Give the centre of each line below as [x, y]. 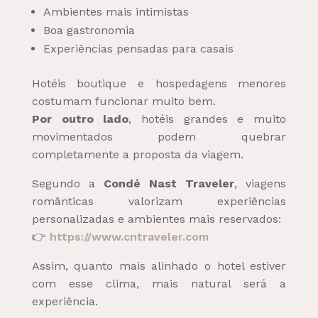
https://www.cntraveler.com [129, 236]
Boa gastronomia [89, 30]
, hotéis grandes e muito [208, 119]
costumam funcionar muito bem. [124, 101]
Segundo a [67, 183]
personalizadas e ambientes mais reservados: [156, 219]
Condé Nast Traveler [169, 183]
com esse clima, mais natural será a [159, 283]
